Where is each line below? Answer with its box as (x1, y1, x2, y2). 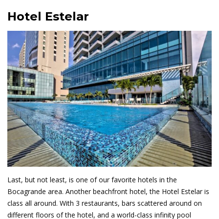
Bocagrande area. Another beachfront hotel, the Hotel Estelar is (7, 187, 209, 197)
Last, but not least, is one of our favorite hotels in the (7, 175, 177, 185)
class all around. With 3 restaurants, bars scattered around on (7, 198, 202, 208)
